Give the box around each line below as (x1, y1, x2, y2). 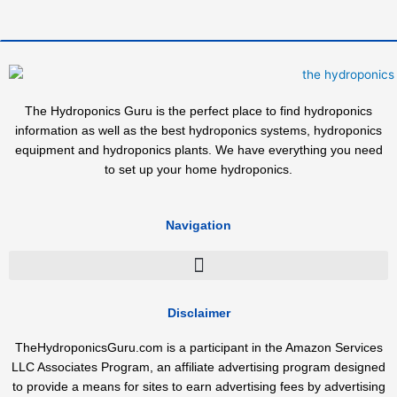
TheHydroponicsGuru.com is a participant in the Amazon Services (14, 341, 383, 355)
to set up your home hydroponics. (105, 163, 292, 177)
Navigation (166, 219, 231, 233)
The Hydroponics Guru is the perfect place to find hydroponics (25, 105, 372, 119)
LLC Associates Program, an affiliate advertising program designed (12, 361, 385, 375)
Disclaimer (167, 307, 230, 321)
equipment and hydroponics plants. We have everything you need (14, 144, 383, 158)
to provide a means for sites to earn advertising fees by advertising (12, 380, 385, 394)
